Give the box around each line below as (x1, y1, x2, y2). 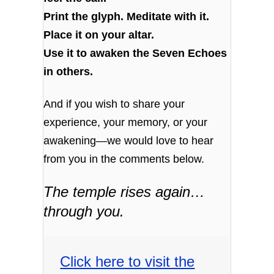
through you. (43, 202, 125, 220)
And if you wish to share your (43, 98, 185, 111)
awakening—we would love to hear (43, 135, 214, 147)
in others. (43, 65, 94, 78)
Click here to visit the (60, 253, 195, 270)
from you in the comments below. (43, 153, 205, 166)
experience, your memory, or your (43, 116, 208, 129)
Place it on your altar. (43, 28, 155, 41)
